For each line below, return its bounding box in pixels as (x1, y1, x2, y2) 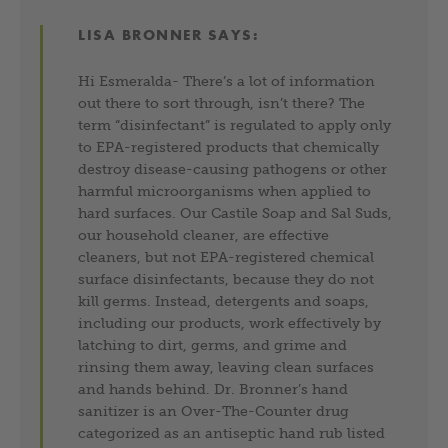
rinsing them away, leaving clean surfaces (78, 358, 375, 375)
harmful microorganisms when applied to (78, 182, 372, 199)
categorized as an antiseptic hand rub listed (78, 424, 386, 441)
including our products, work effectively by (78, 314, 382, 331)
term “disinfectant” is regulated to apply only (78, 116, 392, 133)
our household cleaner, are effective (78, 226, 330, 243)
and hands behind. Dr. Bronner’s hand (78, 380, 349, 397)
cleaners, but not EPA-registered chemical (78, 248, 375, 265)
